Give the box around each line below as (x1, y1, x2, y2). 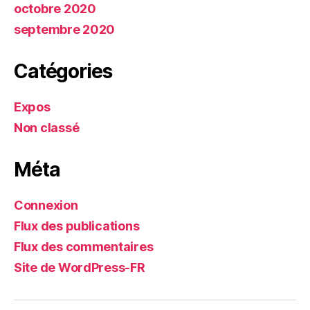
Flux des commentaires (14, 239, 154, 254)
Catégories (14, 59, 112, 83)
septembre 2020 (14, 21, 116, 37)
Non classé (14, 120, 80, 135)
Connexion (14, 197, 78, 212)
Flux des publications (14, 218, 140, 233)
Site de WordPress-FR (14, 259, 145, 275)
